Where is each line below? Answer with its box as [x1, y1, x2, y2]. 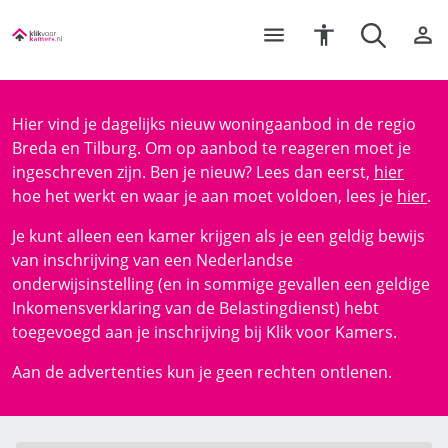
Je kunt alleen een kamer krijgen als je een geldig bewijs [12, 225, 425, 247]
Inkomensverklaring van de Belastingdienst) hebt [12, 297, 379, 319]
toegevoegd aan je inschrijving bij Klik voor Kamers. [12, 321, 397, 343]
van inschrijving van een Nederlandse [12, 249, 293, 271]
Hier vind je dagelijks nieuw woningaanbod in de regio [12, 113, 416, 135]
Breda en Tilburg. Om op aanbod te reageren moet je [12, 137, 411, 159]
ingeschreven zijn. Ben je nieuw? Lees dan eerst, [12, 161, 374, 183]
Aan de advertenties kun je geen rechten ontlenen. [12, 361, 392, 383]
